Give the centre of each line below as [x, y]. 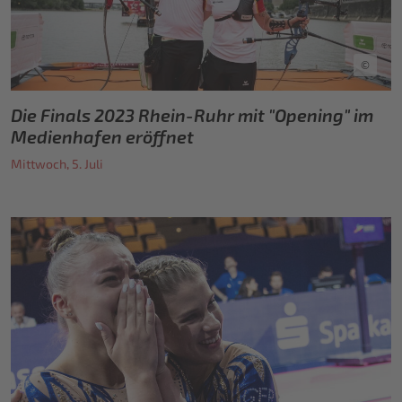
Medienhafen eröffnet [102, 137]
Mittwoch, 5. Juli [57, 164]
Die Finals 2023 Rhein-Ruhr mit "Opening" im [192, 115]
